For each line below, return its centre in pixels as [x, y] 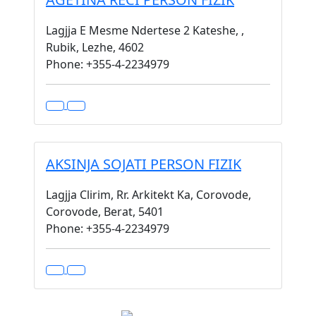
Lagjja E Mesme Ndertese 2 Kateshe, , [145, 30]
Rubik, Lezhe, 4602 [95, 47]
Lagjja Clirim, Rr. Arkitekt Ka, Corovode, [148, 195]
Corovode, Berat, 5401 [105, 212]
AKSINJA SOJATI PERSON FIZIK [144, 164]
